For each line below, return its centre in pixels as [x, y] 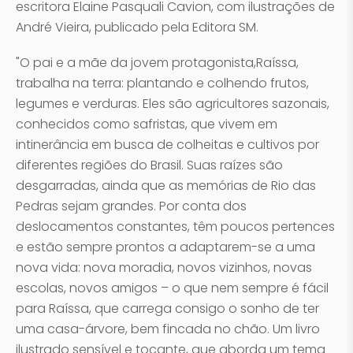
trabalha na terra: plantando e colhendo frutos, [162, 83]
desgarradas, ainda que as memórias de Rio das [166, 186]
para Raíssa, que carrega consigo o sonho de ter [167, 308]
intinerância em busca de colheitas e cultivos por [167, 145]
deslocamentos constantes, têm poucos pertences [175, 227]
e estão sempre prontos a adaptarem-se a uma [165, 247]
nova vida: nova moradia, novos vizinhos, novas [164, 268]
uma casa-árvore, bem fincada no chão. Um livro [168, 329]
